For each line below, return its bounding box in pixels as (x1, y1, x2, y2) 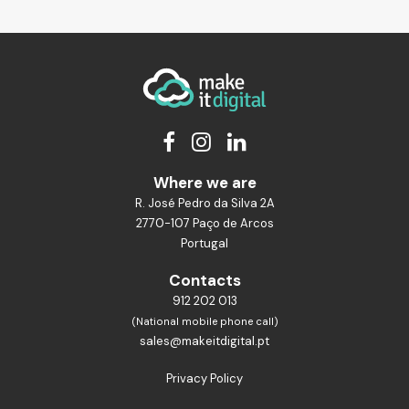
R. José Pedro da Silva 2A (134, 195, 275, 211)
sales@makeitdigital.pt (140, 333, 269, 349)
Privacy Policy (166, 371, 243, 386)
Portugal (181, 236, 228, 251)
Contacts (168, 270, 241, 290)
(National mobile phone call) (131, 315, 278, 328)
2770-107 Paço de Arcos (135, 215, 274, 231)
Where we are (152, 173, 257, 193)
